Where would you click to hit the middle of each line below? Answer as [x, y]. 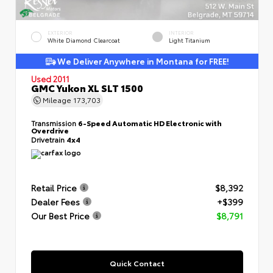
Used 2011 [50, 78]
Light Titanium [190, 40]
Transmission [55, 122]
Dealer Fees [55, 201]
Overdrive [50, 130]
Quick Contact [137, 263]
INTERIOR [181, 32]
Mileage [57, 99]
